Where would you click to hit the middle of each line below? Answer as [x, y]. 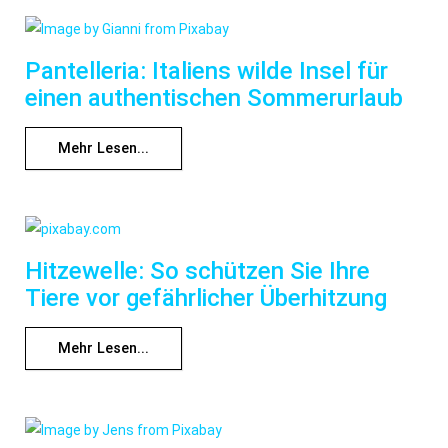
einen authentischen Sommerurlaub [214, 98]
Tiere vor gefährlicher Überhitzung [206, 298]
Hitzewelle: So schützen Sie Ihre [197, 271]
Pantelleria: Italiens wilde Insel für [206, 71]
